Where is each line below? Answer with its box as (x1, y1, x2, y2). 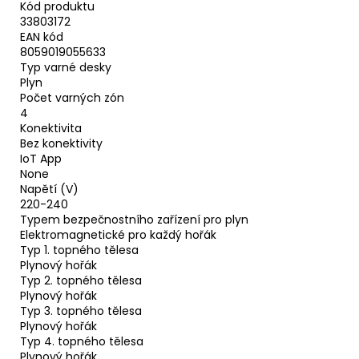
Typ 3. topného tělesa (20, 303, 142, 320)
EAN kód (20, 29, 63, 46)
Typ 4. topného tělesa (20, 333, 143, 350)
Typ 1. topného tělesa (20, 242, 139, 259)
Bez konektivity (20, 135, 103, 152)
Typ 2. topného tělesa (20, 272, 142, 289)
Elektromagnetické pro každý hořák (20, 227, 216, 244)
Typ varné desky (20, 59, 111, 76)
